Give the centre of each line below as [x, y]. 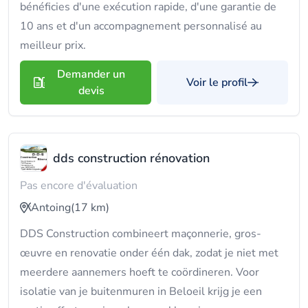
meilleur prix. [53, 45]
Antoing [51, 208]
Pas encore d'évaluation [79, 186]
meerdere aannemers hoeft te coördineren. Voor [140, 272]
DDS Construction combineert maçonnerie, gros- [141, 234]
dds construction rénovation [131, 158]
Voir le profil [217, 82]
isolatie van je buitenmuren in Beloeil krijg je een [141, 291]
